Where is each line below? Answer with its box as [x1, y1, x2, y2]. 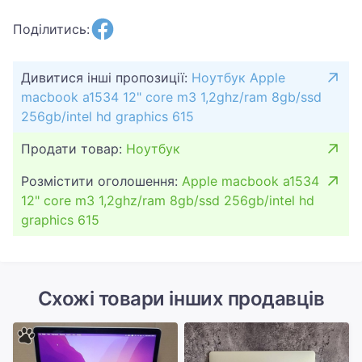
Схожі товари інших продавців [37, 287, 325, 310]
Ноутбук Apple [192, 69, 285, 86]
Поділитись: [13, 21, 90, 37]
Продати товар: [21, 141, 126, 157]
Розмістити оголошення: [21, 173, 182, 189]
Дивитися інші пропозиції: [21, 69, 192, 86]
